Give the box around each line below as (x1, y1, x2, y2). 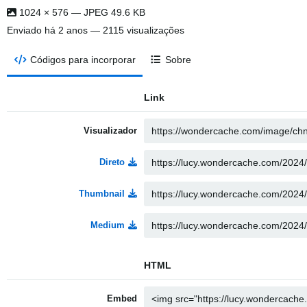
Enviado (7, 25, 45, 36)
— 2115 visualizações (88, 25, 184, 36)
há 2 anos (45, 25, 88, 36)
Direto (99, 157, 125, 168)
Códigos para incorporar (29, 54, 136, 66)
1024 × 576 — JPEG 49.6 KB (16, 7, 145, 19)
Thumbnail (79, 188, 125, 199)
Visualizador (84, 125, 137, 136)
